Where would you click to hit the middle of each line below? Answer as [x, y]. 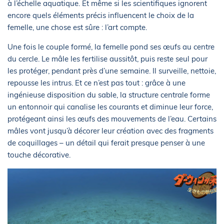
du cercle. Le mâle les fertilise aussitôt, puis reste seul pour [107, 59]
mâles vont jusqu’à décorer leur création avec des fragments [110, 131]
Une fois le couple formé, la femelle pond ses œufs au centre [111, 47]
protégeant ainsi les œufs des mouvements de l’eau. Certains [112, 119]
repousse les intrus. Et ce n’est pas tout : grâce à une [96, 83]
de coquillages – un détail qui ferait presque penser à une [106, 143]
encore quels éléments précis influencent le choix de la [101, 15]
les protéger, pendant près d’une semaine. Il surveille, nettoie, [112, 71]
